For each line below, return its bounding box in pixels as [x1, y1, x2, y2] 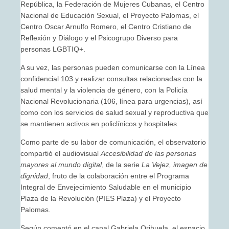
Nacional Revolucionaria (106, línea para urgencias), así [20, 97, 202, 105]
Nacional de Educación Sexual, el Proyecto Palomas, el [20, 11, 199, 19]
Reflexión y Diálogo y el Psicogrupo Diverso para [20, 33, 178, 42]
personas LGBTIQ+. [20, 44, 85, 53]
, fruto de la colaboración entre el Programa [48, 171, 189, 180]
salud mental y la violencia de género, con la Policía [20, 85, 188, 94]
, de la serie [102, 160, 142, 169]
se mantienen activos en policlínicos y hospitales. [20, 119, 179, 128]
